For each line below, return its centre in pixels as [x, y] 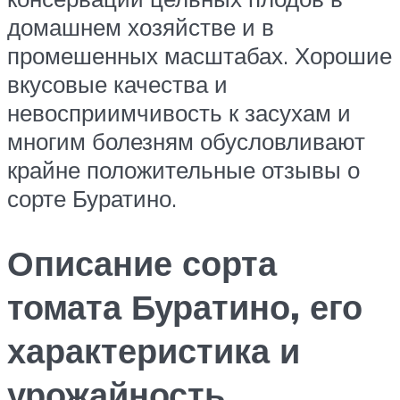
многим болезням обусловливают [186, 142]
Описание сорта [142, 263]
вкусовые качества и [117, 84]
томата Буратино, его [185, 307]
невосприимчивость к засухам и [179, 113]
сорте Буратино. [92, 199]
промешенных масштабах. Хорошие [200, 56]
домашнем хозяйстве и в [141, 27]
